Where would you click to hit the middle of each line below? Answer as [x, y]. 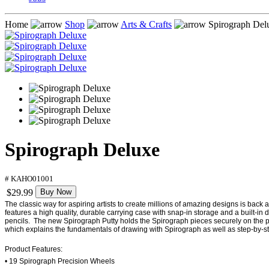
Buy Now [56, 192]
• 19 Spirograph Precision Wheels [60, 261]
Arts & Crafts [146, 24]
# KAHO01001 [29, 178]
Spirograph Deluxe [82, 150]
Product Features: [34, 249]
